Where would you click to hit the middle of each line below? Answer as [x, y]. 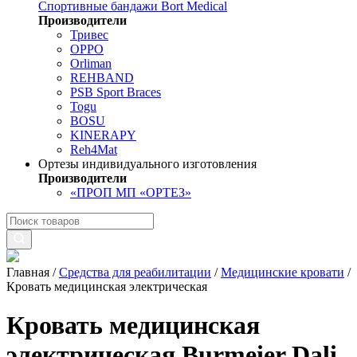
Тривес [89, 35]
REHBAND [102, 78]
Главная [28, 272]
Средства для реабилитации [135, 272]
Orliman [91, 63]
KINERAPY [103, 135]
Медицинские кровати [282, 272]
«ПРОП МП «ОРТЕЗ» [131, 192]
